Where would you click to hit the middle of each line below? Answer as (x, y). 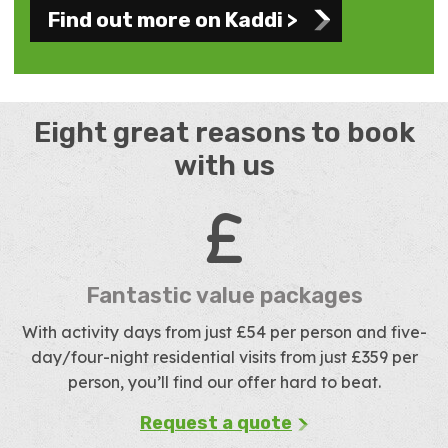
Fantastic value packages (224, 295)
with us (224, 165)
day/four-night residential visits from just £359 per (224, 357)
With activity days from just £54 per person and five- (224, 332)
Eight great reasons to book (224, 132)
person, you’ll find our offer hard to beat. (224, 382)
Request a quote (216, 423)
